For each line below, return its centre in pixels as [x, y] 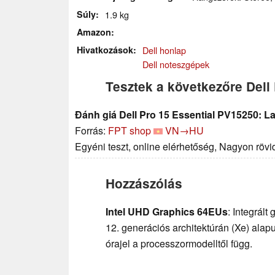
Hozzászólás [144, 183]
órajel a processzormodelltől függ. [179, 243]
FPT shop [130, 130]
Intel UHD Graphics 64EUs [167, 211]
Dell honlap [164, 50]
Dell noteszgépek [176, 64]
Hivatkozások [105, 49]
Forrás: [91, 130]
